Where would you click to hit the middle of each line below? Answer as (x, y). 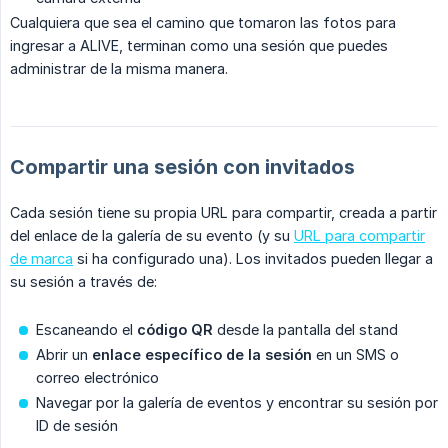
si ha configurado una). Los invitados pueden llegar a (253, 259)
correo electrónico (97, 378)
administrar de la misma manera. (119, 69)
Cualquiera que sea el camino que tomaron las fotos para (203, 23)
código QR (175, 330)
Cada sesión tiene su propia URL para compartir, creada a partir (223, 213)
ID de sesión (77, 426)
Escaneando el (86, 330)
